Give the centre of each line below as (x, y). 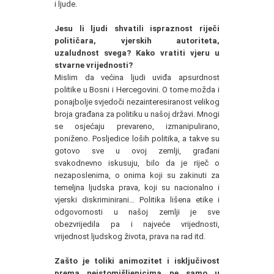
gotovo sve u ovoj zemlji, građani (137, 150)
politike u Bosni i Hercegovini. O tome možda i (137, 89)
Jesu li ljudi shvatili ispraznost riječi (137, 28)
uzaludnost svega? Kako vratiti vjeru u (137, 53)
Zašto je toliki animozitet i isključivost (137, 261)
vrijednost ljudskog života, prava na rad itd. (130, 236)
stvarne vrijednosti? (94, 65)
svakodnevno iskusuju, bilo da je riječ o (137, 163)
